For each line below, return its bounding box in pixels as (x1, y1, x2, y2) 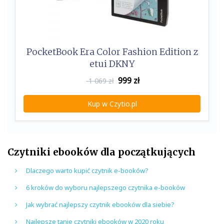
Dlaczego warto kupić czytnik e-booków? (26, 165, 148, 175)
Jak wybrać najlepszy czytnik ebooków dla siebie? (26, 199, 174, 209)
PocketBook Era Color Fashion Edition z (26, 46, 198, 57)
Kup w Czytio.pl (87, 98, 137, 108)
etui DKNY (89, 58, 134, 69)
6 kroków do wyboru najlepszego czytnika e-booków (26, 182, 185, 192)
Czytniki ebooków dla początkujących (7, 145, 195, 158)
